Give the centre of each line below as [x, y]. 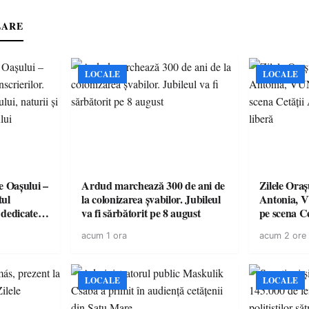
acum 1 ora [104, 236]
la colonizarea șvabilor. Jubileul [151, 199]
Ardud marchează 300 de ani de [153, 185]
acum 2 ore [282, 236]
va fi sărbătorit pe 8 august [141, 213]
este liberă [281, 227]
